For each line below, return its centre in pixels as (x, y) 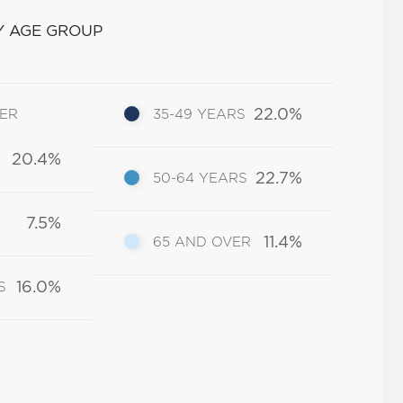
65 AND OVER (202, 242)
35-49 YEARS (200, 115)
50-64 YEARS (201, 179)
